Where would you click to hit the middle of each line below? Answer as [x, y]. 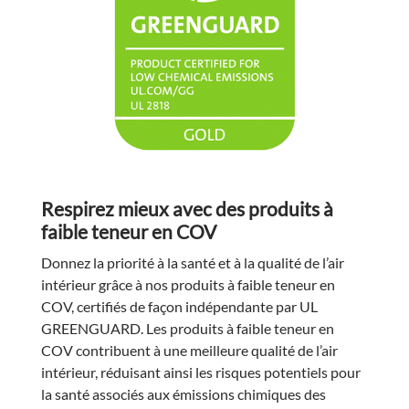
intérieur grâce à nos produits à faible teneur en [188, 284]
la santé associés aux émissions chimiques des [183, 393]
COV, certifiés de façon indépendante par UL [179, 306]
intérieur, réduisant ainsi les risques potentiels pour [200, 372]
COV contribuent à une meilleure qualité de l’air [189, 350]
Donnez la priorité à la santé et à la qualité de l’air [192, 262]
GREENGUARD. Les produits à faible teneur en [187, 328]
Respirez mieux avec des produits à [187, 208]
